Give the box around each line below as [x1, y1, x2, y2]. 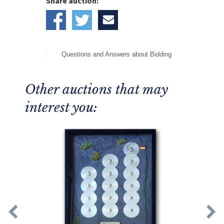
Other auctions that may [25, 81, 168, 98]
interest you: [25, 99, 97, 116]
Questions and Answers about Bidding [61, 50, 171, 58]
